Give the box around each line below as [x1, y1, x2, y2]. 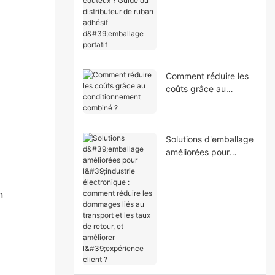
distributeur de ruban [165, 16, 250, 27]
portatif [165, 42, 195, 53]
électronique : [165, 172, 220, 183]
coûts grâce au [165, 83, 226, 94]
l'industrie [165, 159, 204, 170]
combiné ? [165, 109, 207, 120]
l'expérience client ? [165, 236, 245, 247]
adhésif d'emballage [165, 29, 247, 40]
